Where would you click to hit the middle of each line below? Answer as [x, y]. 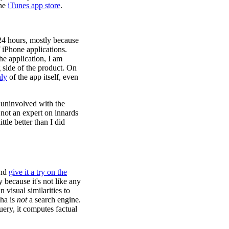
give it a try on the [38, 172]
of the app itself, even [43, 77]
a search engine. [54, 199]
